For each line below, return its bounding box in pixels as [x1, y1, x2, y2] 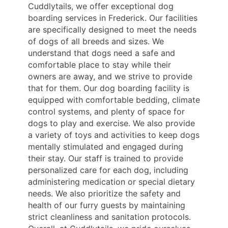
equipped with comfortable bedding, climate [28, 94, 200, 105]
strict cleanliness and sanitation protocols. [28, 211, 191, 222]
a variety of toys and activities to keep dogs [28, 129, 199, 140]
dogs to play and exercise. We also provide [28, 118, 195, 128]
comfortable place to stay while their [28, 59, 171, 70]
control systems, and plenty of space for [28, 106, 185, 117]
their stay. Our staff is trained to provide [28, 153, 183, 163]
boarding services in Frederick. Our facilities [28, 12, 197, 23]
